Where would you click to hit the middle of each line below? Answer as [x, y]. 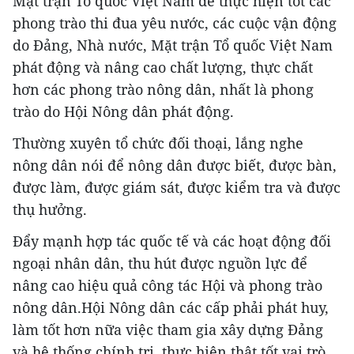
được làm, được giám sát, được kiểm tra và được [177, 188]
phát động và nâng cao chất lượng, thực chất [163, 68]
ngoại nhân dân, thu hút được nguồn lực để [160, 264]
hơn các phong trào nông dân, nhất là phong [163, 90]
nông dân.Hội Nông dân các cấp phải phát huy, [171, 308]
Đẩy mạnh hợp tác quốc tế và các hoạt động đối [172, 241]
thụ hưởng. [50, 210]
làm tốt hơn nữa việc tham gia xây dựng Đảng [168, 330]
